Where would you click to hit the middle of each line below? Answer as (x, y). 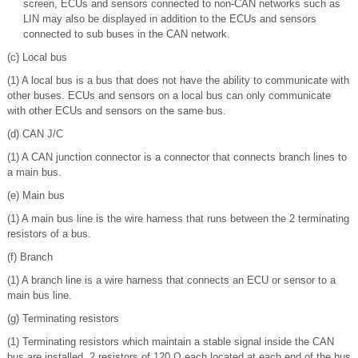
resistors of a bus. (49, 234)
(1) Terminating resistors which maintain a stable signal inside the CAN (171, 342)
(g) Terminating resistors (63, 319)
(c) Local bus (37, 58)
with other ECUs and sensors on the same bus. (117, 111)
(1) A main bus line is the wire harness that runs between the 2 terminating (178, 219)
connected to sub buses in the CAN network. (127, 34)
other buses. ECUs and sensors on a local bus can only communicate (169, 96)
